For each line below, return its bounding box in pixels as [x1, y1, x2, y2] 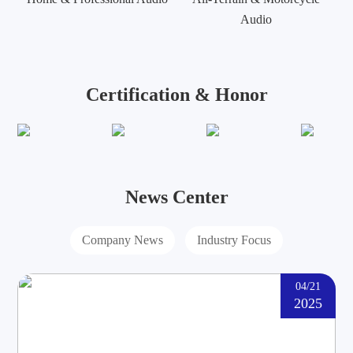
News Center [124, 187, 229, 208]
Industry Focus [197, 233, 271, 247]
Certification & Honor [85, 84, 268, 106]
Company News [82, 233, 163, 247]
